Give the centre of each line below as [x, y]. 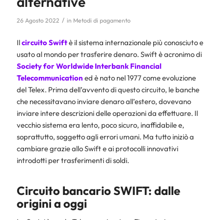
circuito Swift [45, 42]
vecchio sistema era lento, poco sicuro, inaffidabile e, [100, 125]
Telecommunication [50, 78]
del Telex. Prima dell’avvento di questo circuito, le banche [108, 89]
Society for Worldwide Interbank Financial [89, 66]
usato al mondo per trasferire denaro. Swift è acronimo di [109, 54]
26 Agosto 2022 [38, 21]
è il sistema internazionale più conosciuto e [136, 42]
